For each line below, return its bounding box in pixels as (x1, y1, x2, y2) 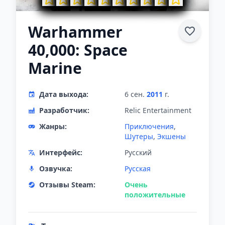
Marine (28, 58, 82, 78)
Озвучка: (39, 164, 72, 173)
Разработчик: (39, 105, 89, 115)
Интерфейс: (39, 148, 82, 157)
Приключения (125, 122, 174, 131)
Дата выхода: (39, 89, 88, 99)
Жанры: (39, 122, 67, 131)
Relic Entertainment (125, 105, 191, 115)
